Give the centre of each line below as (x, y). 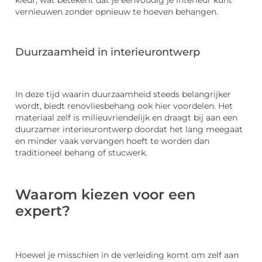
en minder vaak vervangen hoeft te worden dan (112, 141)
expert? (43, 211)
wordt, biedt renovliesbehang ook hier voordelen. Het (124, 106)
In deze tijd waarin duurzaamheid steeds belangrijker (123, 94)
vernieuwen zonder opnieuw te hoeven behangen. (117, 12)
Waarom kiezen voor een (105, 195)
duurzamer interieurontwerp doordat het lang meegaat (129, 129)
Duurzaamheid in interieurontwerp (108, 52)
